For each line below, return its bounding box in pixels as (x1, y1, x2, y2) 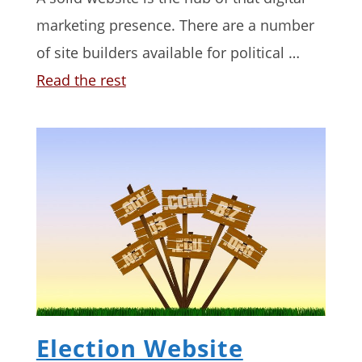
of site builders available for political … (36, 42, 300, 62)
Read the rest (36, 69, 126, 90)
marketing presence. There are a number (36, 15, 314, 35)
